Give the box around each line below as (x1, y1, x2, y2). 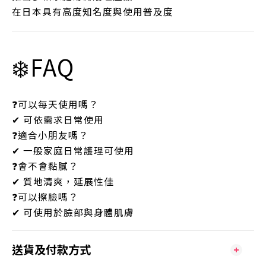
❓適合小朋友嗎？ (12, 128, 88, 142)
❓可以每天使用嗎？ (12, 97, 99, 111)
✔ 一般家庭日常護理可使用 (12, 144, 134, 157)
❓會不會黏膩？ (12, 159, 78, 173)
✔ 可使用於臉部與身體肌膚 (12, 205, 134, 219)
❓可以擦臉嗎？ (12, 190, 78, 204)
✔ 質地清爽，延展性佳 (12, 175, 114, 188)
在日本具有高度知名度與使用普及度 (12, 5, 173, 18)
